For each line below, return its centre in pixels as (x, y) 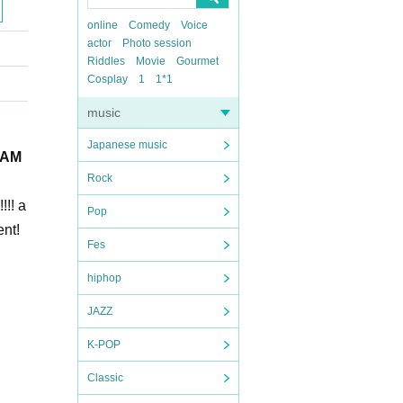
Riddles (106, 61)
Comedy (149, 25)
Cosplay (107, 79)
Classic (105, 378)
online (103, 25)
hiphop (104, 278)
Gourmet (197, 61)
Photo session (157, 43)
